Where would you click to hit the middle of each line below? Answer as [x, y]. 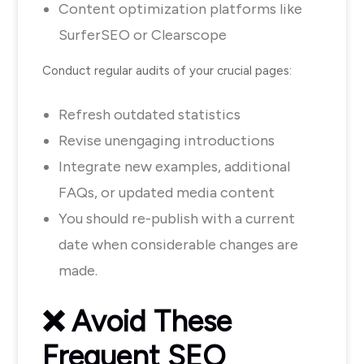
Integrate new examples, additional [174, 167]
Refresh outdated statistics [149, 115]
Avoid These [152, 321]
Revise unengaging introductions [167, 141]
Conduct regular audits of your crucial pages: [167, 71]
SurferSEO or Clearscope [143, 35]
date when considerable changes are [178, 245]
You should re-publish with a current [177, 219]
